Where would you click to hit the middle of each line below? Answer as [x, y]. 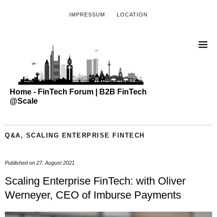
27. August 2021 [55, 163]
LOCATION [132, 15]
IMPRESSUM [87, 15]
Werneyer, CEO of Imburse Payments [93, 195]
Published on [21, 163]
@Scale [24, 101]
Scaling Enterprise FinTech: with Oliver [95, 181]
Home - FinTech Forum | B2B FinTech [78, 92]
